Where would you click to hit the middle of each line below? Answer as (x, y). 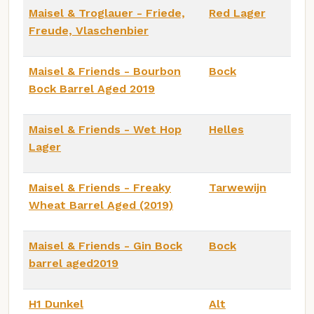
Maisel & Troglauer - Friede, (107, 13)
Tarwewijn (238, 187)
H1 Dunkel (56, 303)
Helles (226, 129)
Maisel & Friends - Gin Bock (105, 245)
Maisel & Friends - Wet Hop (105, 129)
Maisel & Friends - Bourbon (105, 71)
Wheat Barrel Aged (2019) (101, 205)
